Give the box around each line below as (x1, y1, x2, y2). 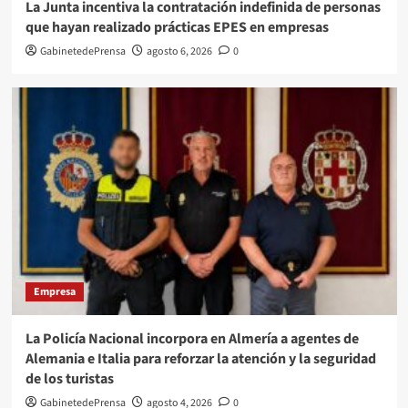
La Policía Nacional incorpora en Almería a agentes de (25, 329, 359, 350)
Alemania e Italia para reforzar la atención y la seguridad (25, 349, 376, 370)
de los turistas (25, 369, 114, 390)
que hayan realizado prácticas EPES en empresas (25, 17, 329, 38)
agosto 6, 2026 (146, 44, 212, 60)
